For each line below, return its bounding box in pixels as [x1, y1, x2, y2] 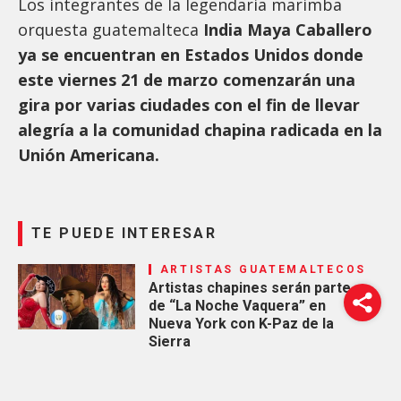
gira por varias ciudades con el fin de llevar [18, 94, 360, 116]
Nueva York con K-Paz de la [148, 315, 334, 333]
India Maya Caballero [199, 19, 372, 41]
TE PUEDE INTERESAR [31, 225, 218, 243]
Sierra [148, 333, 191, 351]
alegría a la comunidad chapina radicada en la [18, 119, 382, 141]
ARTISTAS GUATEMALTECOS [159, 263, 366, 277]
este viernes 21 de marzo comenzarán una [18, 69, 355, 91]
